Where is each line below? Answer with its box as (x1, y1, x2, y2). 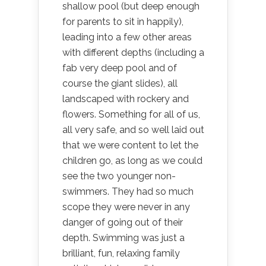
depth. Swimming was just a (62, 232, 185, 243)
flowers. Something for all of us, (62, 109, 200, 120)
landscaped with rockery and (62, 93, 189, 104)
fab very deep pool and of (62, 62, 177, 74)
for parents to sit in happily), (62, 16, 183, 27)
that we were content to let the (62, 140, 198, 151)
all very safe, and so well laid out (62, 124, 204, 135)
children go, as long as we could (62, 155, 202, 166)
